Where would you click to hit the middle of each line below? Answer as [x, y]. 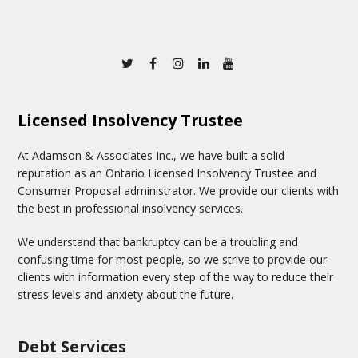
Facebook [185, 64]
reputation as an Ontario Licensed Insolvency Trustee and [167, 173]
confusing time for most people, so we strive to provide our [173, 259]
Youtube [260, 64]
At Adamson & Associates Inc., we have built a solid [151, 155]
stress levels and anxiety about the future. [126, 294]
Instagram [215, 64]
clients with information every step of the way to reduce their [176, 276]
